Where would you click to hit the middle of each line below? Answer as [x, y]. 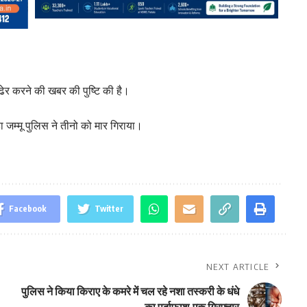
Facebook [27, 208]
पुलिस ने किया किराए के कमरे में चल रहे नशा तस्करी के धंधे [130, 291]
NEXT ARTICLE [238, 266]
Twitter [109, 208]
